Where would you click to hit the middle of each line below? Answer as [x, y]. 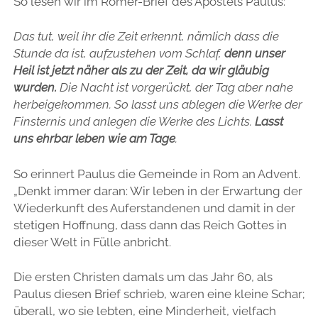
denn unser [254, 54]
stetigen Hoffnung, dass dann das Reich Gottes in [150, 225]
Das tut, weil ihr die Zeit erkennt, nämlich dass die [146, 37]
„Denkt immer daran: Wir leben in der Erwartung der [158, 191]
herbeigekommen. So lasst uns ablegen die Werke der [158, 105]
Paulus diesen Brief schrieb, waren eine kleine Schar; [159, 294]
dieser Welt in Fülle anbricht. [92, 242]
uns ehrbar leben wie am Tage [94, 139]
